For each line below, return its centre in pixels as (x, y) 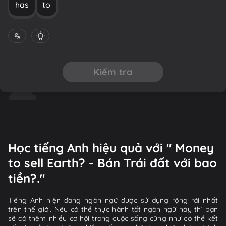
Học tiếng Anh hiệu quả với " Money (111, 148)
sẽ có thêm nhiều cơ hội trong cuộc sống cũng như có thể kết (113, 218)
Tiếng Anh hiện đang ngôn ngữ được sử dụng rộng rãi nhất (113, 200)
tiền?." (26, 178)
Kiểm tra (113, 72)
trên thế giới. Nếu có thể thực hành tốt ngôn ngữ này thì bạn (113, 209)
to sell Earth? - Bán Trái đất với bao (112, 163)
